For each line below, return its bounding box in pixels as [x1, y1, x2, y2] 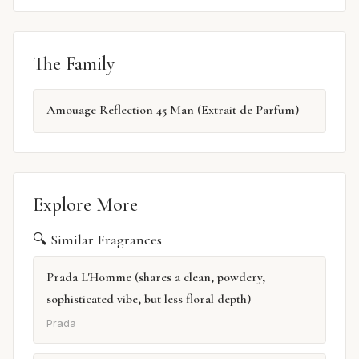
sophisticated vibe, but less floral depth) [46, 291, 251, 308]
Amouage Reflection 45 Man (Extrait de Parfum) [46, 101, 299, 118]
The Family [33, 51, 115, 75]
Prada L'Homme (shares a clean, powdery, [46, 269, 265, 286]
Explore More [33, 193, 138, 217]
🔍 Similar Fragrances [33, 231, 162, 249]
